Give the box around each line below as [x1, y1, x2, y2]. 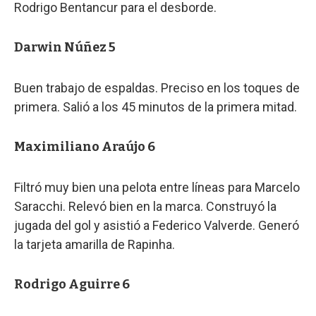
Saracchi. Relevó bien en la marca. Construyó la [14, 198, 276, 214]
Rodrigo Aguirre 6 [14, 276, 130, 292]
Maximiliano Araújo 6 [14, 138, 155, 154]
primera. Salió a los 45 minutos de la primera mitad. [14, 99, 297, 114]
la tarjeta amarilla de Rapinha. [14, 236, 175, 252]
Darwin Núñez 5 [14, 39, 116, 55]
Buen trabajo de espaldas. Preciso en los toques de [14, 80, 300, 95]
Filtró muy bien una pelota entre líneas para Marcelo [14, 179, 300, 195]
